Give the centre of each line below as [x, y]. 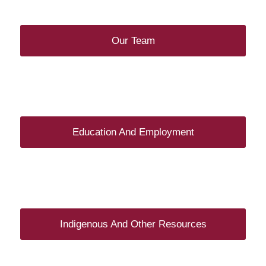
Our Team [133, 41]
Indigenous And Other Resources [133, 224]
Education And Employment [133, 132]
